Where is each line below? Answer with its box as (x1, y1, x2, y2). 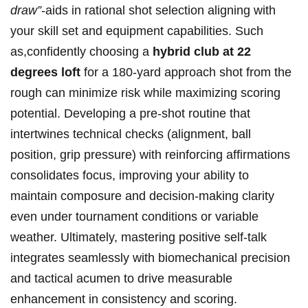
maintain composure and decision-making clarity (10, 189, 274, 203)
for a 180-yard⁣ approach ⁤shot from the (80, 65, 291, 80)
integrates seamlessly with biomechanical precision (10, 251, 290, 265)
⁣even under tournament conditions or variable (10, 210, 258, 224)
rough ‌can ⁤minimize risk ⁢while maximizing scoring (10, 86, 280, 100)
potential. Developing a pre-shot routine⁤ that (10, 107, 250, 121)
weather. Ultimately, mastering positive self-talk (10, 230, 267, 245)
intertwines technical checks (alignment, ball (10, 127, 251, 142)
